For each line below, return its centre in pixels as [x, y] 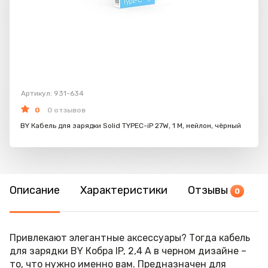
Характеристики [124, 190]
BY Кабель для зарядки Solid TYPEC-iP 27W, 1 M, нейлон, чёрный [131, 126]
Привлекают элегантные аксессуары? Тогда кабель [130, 238]
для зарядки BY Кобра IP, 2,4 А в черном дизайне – [128, 251]
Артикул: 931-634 [52, 93]
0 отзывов [66, 110]
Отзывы [209, 190]
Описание [35, 190]
